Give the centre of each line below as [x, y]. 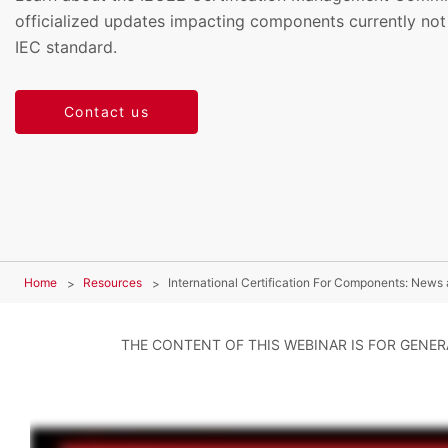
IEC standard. [66, 46]
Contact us [106, 111]
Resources [112, 283]
